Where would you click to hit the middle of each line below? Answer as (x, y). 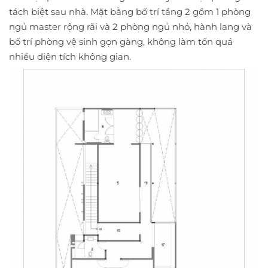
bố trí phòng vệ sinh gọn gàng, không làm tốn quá (121, 41)
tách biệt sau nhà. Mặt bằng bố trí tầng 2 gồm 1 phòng (130, 11)
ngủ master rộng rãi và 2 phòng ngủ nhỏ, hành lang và (130, 26)
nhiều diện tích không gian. (70, 56)
